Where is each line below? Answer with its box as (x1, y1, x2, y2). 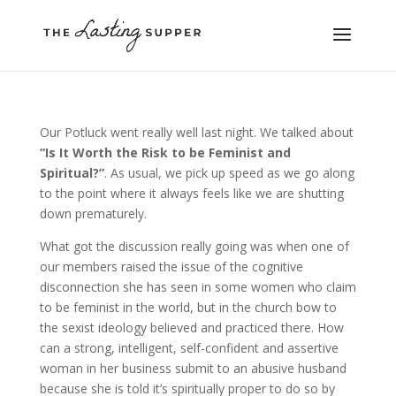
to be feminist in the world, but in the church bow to (39, 299, 337, 316)
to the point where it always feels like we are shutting (39, 185, 344, 202)
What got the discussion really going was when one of (39, 238, 349, 255)
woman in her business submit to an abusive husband (39, 360, 346, 377)
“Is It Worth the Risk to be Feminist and (39, 144, 291, 161)
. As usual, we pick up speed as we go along (103, 164, 354, 181)
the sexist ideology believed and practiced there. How (39, 319, 344, 336)
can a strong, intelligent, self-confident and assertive (39, 339, 339, 356)
